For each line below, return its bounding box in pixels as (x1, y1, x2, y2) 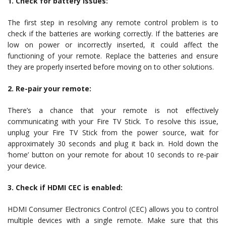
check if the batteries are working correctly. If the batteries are (8, 29, 218, 38)
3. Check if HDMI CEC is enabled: (8, 183, 123, 192)
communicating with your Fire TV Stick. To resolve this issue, (8, 117, 218, 126)
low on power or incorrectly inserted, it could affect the (8, 40, 218, 49)
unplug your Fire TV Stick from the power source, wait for (8, 128, 218, 137)
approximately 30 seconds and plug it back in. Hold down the (8, 139, 218, 148)
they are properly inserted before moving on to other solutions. (8, 62, 214, 72)
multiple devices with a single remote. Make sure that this (8, 215, 218, 225)
